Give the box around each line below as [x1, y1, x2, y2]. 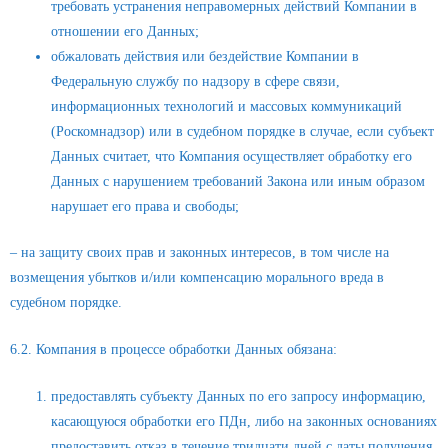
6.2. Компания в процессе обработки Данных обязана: [10, 341, 337, 357]
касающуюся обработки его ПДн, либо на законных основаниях [51, 413, 438, 429]
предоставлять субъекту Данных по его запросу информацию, [51, 388, 427, 404]
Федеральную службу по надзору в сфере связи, [51, 74, 341, 90]
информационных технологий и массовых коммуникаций [51, 99, 403, 115]
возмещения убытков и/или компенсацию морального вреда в [10, 269, 384, 285]
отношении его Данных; [51, 24, 200, 40]
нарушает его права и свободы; [51, 199, 240, 215]
